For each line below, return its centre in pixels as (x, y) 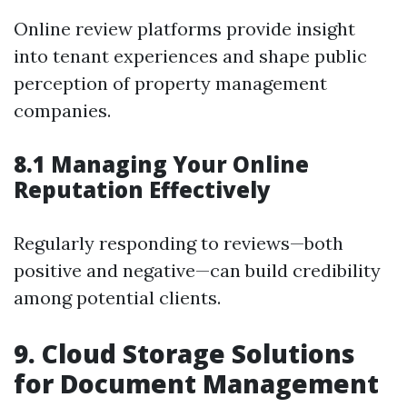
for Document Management (196, 383)
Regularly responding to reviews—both (179, 243)
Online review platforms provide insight (184, 29)
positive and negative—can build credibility (197, 270)
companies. (62, 110)
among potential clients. (117, 298)
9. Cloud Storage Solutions (184, 353)
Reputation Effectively (142, 189)
